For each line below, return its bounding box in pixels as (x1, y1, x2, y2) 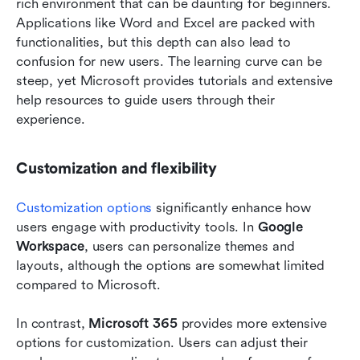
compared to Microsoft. (16, 277, 166, 293)
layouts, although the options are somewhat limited (16, 258, 325, 274)
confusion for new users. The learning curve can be (16, 54, 322, 70)
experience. (16, 112, 89, 128)
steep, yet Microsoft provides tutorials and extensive (16, 73, 333, 89)
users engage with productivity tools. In (16, 219, 258, 235)
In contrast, (16, 316, 89, 332)
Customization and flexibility (16, 160, 217, 178)
